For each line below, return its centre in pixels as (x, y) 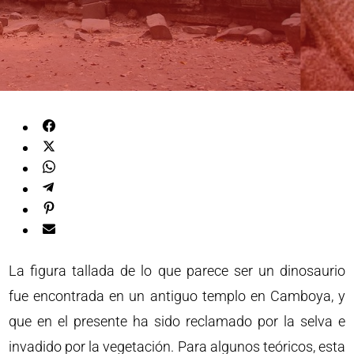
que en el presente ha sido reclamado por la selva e (177, 321)
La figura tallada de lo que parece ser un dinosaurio (177, 271)
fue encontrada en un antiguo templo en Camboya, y (177, 296)
